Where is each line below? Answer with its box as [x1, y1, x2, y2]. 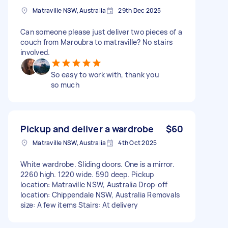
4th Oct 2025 [118, 138, 157, 147]
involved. [20, 47, 50, 57]
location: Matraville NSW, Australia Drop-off [20, 179, 167, 189]
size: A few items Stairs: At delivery [20, 199, 138, 210]
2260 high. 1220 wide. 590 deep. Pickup [20, 169, 154, 179]
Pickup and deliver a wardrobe [20, 122, 154, 135]
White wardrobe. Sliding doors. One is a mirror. [20, 159, 175, 169]
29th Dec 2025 [118, 6, 161, 15]
